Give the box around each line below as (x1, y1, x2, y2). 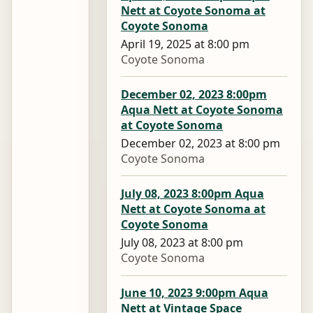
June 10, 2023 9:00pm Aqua (121, 285, 268, 301)
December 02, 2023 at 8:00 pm (121, 135, 280, 151)
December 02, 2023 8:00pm (121, 86, 267, 102)
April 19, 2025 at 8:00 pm (121, 36, 249, 52)
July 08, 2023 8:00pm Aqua (121, 185, 264, 201)
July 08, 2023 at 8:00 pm (121, 234, 243, 250)
